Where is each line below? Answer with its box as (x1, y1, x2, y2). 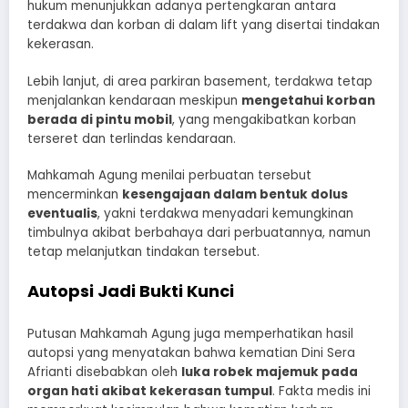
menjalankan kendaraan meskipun (27, 91, 241, 109)
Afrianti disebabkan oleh (27, 362, 181, 381)
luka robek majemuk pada (181, 362, 358, 381)
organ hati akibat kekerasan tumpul (27, 382, 272, 400)
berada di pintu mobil (27, 110, 172, 128)
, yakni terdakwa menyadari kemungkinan (97, 204, 353, 222)
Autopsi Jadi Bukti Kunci (27, 280, 234, 302)
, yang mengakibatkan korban (172, 110, 356, 128)
